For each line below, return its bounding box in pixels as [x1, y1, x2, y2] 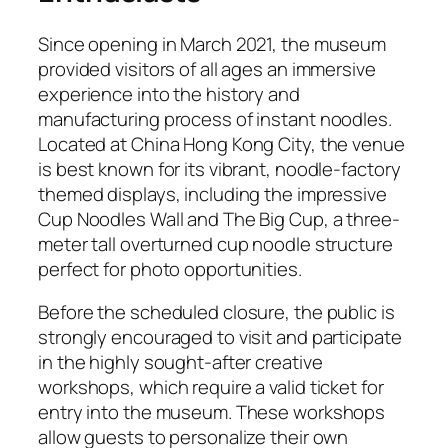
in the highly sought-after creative [38, 349, 323, 376]
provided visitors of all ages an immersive [38, 55, 376, 82]
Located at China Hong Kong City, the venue [38, 130, 405, 157]
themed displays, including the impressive [38, 180, 387, 207]
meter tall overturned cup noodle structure [38, 230, 393, 257]
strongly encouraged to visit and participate [38, 324, 402, 351]
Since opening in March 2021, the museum [38, 30, 387, 57]
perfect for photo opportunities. [38, 255, 302, 282]
